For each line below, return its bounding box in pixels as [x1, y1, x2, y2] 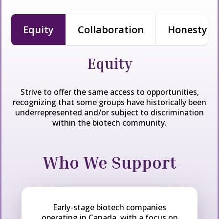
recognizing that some [13, 97, 99, 108]
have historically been [127, 97, 206, 108]
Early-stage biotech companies [53, 202, 166, 213]
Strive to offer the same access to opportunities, [20, 87, 199, 97]
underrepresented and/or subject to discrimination [15, 107, 204, 118]
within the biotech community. [52, 117, 167, 128]
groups [99, 97, 127, 108]
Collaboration [78, 23, 144, 36]
